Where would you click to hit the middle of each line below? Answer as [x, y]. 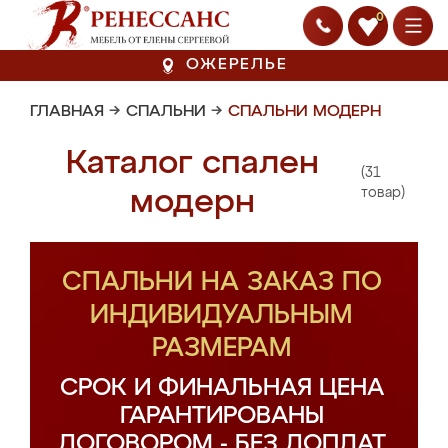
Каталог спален [193, 163]
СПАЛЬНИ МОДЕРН [304, 112]
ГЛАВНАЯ [67, 112]
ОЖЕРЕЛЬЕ [237, 65]
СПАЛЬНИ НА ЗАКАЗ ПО [221, 283]
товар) [382, 193]
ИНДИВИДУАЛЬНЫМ [221, 316]
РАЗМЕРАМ [221, 349]
